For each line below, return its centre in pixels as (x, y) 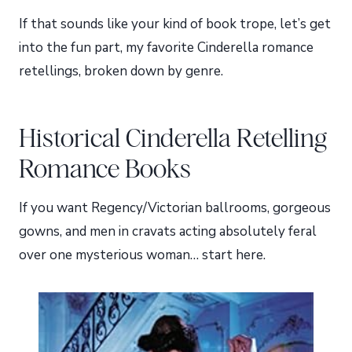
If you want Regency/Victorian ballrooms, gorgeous (175, 208)
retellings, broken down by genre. (121, 71)
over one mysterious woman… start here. (142, 255)
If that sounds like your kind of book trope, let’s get (175, 24)
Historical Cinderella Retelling (173, 137)
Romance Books (105, 168)
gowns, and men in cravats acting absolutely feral (168, 232)
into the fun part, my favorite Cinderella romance (166, 48)
